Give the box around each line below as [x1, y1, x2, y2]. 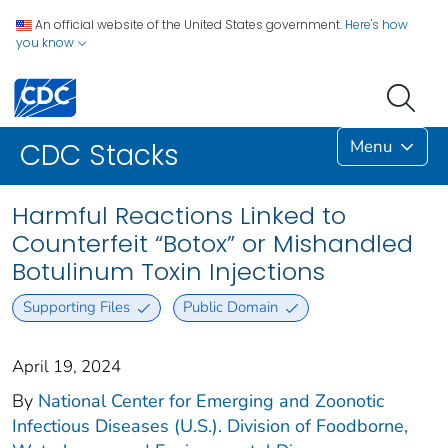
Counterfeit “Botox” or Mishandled [12, 227, 413, 261]
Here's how [345, 16, 408, 33]
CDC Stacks [20, 136, 179, 176]
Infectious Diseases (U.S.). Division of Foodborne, [12, 413, 408, 438]
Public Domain [183, 297, 279, 318]
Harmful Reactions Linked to [12, 199, 346, 233]
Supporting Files [22, 297, 130, 318]
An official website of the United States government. [35, 16, 342, 33]
